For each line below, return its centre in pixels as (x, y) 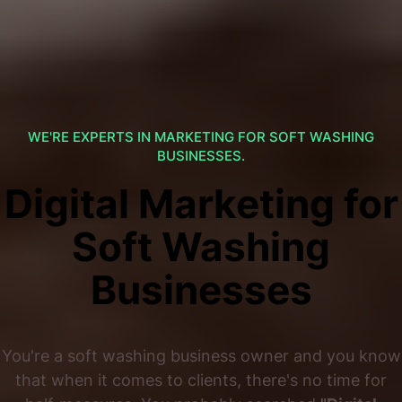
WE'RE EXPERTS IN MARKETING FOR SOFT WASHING (201, 137)
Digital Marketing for (201, 203)
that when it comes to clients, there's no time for (201, 380)
